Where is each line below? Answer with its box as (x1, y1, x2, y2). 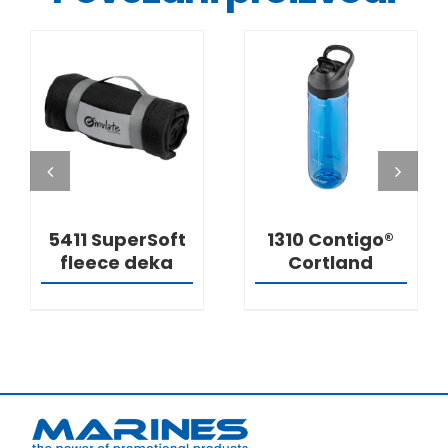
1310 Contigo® (267, 227, 395, 253)
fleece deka (60, 250, 174, 276)
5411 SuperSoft (47, 227, 186, 253)
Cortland (288, 250, 374, 276)
